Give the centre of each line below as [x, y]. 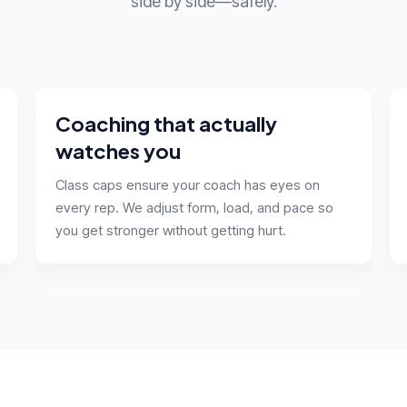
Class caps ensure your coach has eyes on [188, 184]
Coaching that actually [166, 123]
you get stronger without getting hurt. [171, 230]
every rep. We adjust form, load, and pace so [194, 207]
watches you [118, 150]
